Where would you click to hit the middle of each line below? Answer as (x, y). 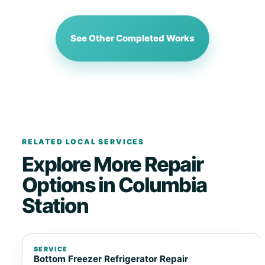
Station (55, 206)
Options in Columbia (114, 185)
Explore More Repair (112, 164)
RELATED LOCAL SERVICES (83, 142)
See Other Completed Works (132, 38)
